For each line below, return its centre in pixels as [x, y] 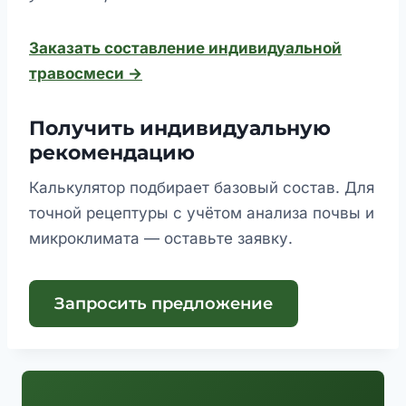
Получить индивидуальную [180, 129]
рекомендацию [112, 153]
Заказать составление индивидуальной [185, 48]
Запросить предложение [164, 304]
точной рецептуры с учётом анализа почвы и [202, 213]
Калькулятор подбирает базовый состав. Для [202, 188]
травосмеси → [86, 74]
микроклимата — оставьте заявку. [161, 239]
